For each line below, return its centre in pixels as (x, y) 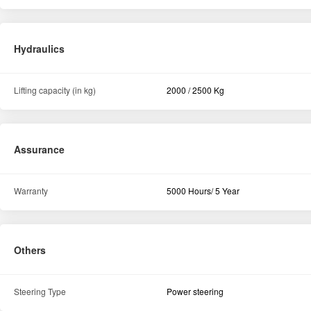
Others (30, 250)
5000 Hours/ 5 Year (203, 191)
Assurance (39, 150)
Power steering (195, 292)
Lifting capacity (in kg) (55, 90)
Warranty (31, 191)
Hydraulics (39, 49)
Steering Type (40, 292)
